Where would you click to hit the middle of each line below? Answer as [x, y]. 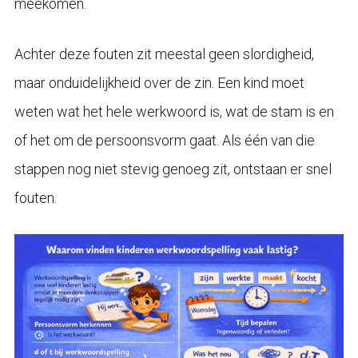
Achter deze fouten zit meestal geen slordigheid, [164, 54]
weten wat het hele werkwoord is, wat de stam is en [174, 111]
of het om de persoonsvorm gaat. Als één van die [164, 140]
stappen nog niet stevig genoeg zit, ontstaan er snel [173, 169]
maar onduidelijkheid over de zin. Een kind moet [159, 82]
